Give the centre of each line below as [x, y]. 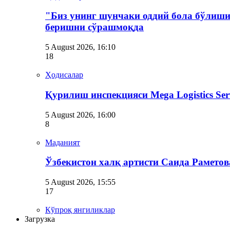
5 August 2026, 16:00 [80, 114]
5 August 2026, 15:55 [80, 182]
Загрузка [40, 219]
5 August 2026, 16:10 [80, 47]
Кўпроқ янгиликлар [80, 209]
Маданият [63, 142]
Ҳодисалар [64, 75]
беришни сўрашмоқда [94, 27]
